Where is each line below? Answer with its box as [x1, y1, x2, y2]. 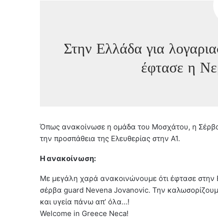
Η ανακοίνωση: [40, 154, 96, 163]
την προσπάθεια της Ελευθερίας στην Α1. [40, 134, 180, 143]
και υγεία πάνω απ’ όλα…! [40, 197, 129, 206]
